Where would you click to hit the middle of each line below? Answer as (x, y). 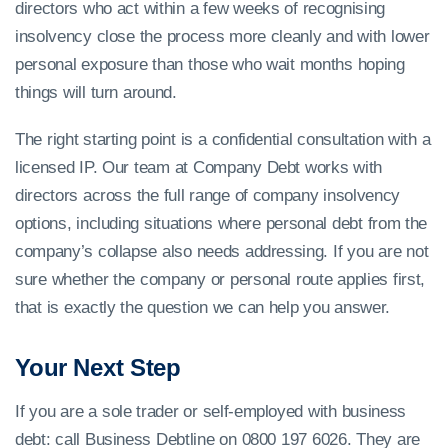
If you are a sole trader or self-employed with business (210, 412)
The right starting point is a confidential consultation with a (223, 140)
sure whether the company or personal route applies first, (220, 280)
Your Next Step (98, 368)
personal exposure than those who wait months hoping (210, 65)
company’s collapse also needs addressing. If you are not (222, 252)
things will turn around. (96, 93)
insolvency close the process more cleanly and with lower (222, 37)
